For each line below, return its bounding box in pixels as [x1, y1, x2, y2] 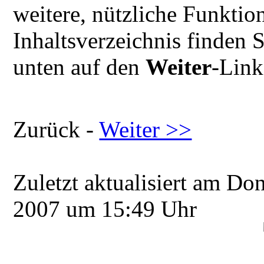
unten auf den [13, 54, 146, 80]
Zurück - [13, 117, 100, 143]
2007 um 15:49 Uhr [13, 196, 203, 222]
